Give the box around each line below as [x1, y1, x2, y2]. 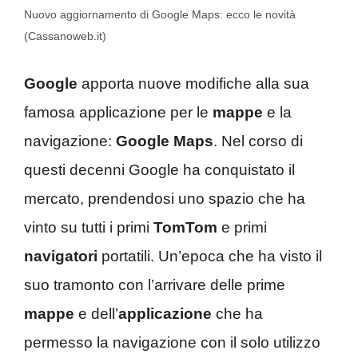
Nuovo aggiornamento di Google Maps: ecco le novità [24, 7, 296, 21]
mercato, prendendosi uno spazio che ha [24, 190, 305, 208]
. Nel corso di [213, 133, 303, 150]
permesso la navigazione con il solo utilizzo [24, 334, 320, 352]
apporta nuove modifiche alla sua [78, 75, 309, 93]
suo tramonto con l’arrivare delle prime [24, 276, 285, 294]
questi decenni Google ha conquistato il [24, 161, 295, 179]
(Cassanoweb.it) [24, 29, 106, 42]
